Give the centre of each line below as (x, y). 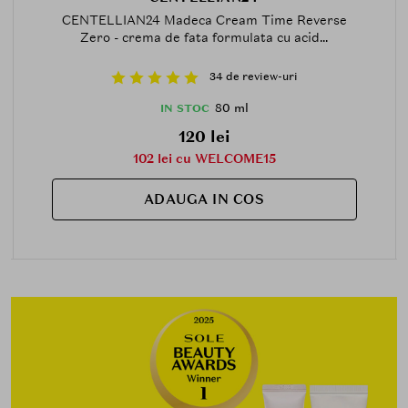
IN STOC (184, 108)
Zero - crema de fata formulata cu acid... (204, 37)
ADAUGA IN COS (204, 199)
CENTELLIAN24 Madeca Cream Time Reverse (204, 20)
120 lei (204, 136)
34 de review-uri (253, 77)
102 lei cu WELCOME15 (204, 158)
